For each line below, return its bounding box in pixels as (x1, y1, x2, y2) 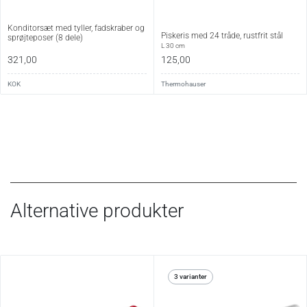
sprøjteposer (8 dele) (8, 32, 83, 42)
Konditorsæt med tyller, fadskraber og (8, 23, 145, 33)
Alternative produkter (10, 199, 184, 222)
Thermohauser (160, 79, 206, 88)
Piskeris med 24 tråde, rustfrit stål (160, 30, 283, 40)
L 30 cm (160, 41, 185, 49)
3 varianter (173, 272, 207, 280)
